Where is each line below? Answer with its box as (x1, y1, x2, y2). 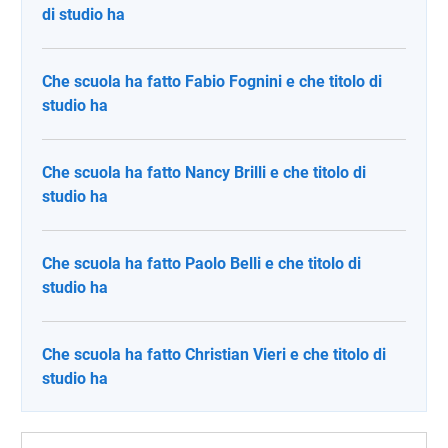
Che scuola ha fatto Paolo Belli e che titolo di (42, 253, 361, 273)
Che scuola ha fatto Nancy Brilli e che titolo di (42, 162, 366, 182)
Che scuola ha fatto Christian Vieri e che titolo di (42, 344, 386, 364)
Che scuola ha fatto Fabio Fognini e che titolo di (42, 71, 382, 91)
